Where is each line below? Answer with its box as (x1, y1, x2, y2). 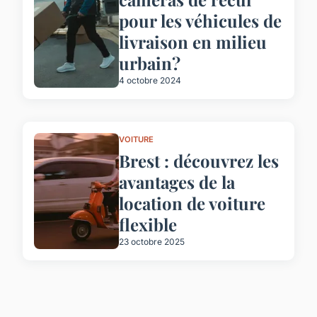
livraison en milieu (119, 30, 267, 54)
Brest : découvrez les (119, 149, 279, 172)
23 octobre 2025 (119, 236, 185, 247)
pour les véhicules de (119, 9, 282, 33)
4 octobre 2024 (119, 75, 181, 86)
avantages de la (119, 170, 235, 193)
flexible (119, 212, 177, 236)
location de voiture (119, 191, 265, 214)
